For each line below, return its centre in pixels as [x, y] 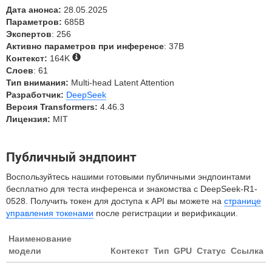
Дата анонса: [34, 10]
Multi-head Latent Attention [121, 83]
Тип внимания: [37, 83]
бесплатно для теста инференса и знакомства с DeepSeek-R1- [132, 189]
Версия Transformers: [52, 107]
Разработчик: [35, 95]
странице [243, 201]
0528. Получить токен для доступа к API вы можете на [115, 201]
